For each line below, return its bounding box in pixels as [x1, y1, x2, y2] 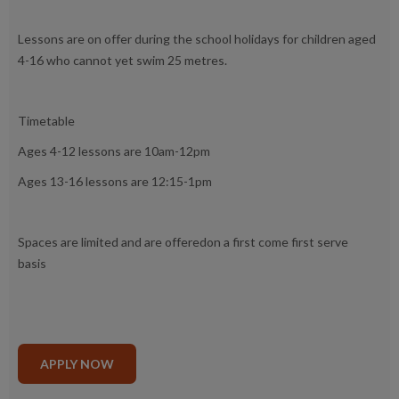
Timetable [18, 113, 77, 129]
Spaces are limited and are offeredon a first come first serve [18, 234, 348, 250]
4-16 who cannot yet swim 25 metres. [18, 53, 230, 69]
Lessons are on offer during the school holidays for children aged [18, 31, 376, 47]
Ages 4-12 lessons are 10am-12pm [18, 143, 210, 159]
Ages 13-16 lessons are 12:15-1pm [18, 174, 215, 190]
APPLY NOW [40, 356, 114, 372]
